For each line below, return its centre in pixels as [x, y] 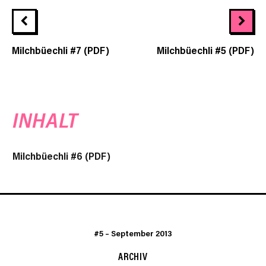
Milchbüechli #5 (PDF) [205, 50]
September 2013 [142, 234]
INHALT [46, 120]
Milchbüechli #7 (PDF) [61, 50]
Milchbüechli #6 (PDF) [61, 156]
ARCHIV [133, 256]
